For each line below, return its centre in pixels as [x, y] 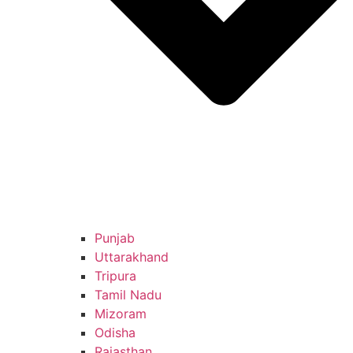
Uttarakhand [132, 257]
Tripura [115, 276]
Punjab [115, 238]
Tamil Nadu [128, 295]
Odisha [115, 333]
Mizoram [121, 314]
